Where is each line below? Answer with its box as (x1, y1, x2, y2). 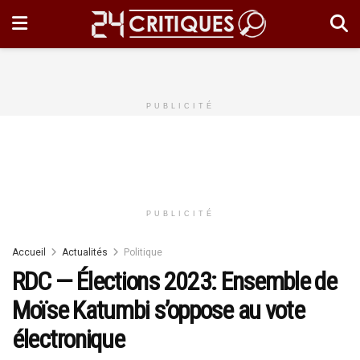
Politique (124, 247, 162, 258)
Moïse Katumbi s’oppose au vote (12, 295, 305, 325)
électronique (12, 324, 125, 354)
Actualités (62, 247, 108, 258)
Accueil (12, 247, 46, 258)
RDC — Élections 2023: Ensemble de (12, 266, 337, 297)
